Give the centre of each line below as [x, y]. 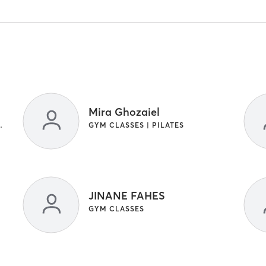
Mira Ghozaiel [124, 112]
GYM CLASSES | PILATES [137, 125]
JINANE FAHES [127, 196]
